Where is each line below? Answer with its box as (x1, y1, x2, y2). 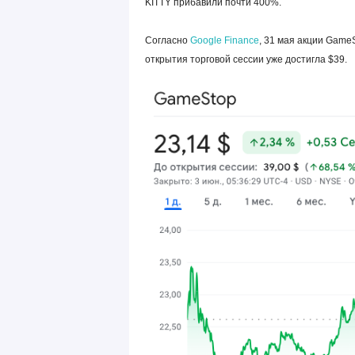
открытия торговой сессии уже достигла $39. (144, 53, 349, 65)
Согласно (144, 34, 190, 46)
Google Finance (189, 34, 259, 46)
